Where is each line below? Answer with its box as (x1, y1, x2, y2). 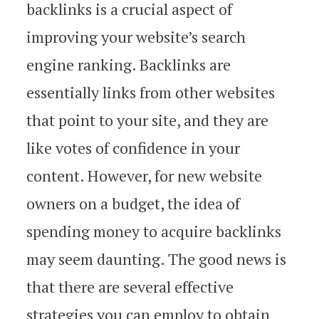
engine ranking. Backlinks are (26, 54, 231, 75)
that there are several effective (26, 276, 234, 297)
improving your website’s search (26, 26, 246, 47)
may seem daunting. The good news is (26, 249, 286, 269)
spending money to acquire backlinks (26, 221, 281, 241)
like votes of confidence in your (26, 137, 240, 158)
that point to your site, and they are (26, 110, 268, 130)
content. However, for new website (26, 165, 262, 186)
